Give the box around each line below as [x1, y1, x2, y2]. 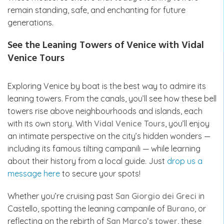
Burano [167, 203, 194, 213]
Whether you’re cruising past [7, 190, 115, 201]
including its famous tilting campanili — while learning [7, 143, 200, 153]
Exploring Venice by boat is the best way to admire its [7, 80, 206, 91]
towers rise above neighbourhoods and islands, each [7, 105, 202, 116]
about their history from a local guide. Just [7, 155, 167, 166]
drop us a [167, 155, 202, 166]
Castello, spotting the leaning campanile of [7, 203, 167, 213]
